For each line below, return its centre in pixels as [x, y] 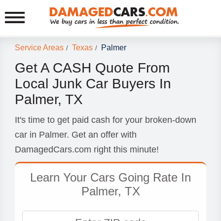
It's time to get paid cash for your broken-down [106, 120]
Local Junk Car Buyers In [93, 84]
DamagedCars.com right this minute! [87, 149]
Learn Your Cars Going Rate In [110, 177]
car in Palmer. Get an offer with [76, 135]
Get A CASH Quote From [92, 68]
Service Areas [39, 48]
